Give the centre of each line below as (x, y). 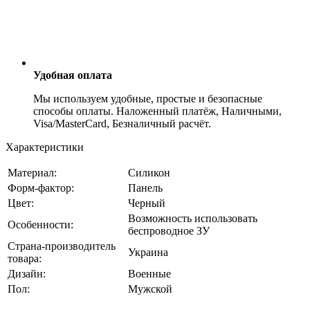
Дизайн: (27, 273)
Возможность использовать (193, 218)
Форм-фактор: (41, 188)
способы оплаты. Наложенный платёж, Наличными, (157, 111)
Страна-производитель (62, 246)
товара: (25, 258)
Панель (145, 188)
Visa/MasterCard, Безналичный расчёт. (122, 123)
